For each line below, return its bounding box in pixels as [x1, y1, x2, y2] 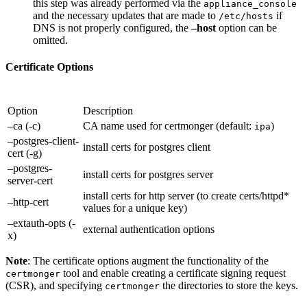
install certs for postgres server [83, 169, 213, 181]
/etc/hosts [219, 10, 273, 21]
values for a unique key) [83, 202, 187, 214]
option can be [216, 21, 277, 34]
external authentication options [83, 223, 214, 236]
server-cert [8, 175, 53, 187]
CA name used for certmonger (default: [83, 120, 254, 132]
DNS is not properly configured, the [33, 21, 191, 34]
